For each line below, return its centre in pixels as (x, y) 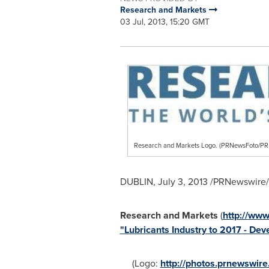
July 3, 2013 (183, 182)
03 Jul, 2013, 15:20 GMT (165, 22)
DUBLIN (136, 182)
